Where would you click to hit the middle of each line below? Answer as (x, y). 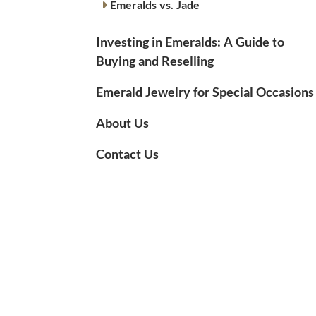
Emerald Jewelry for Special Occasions (205, 92)
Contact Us (127, 154)
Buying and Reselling (155, 61)
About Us (122, 123)
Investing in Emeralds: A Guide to (190, 42)
